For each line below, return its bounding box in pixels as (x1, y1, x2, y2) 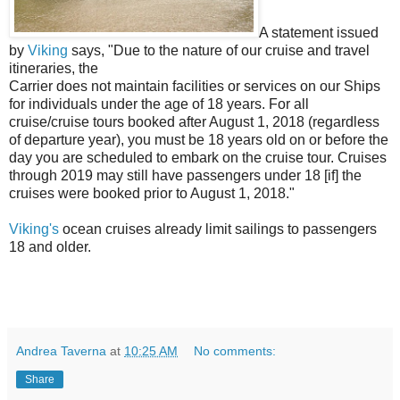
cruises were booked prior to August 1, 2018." (9, 186, 295, 201)
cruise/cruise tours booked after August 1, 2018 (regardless (9, 114, 379, 129)
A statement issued (259, 25, 379, 40)
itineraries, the (9, 61, 102, 76)
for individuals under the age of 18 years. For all (9, 96, 309, 112)
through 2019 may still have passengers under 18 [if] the (9, 168, 362, 183)
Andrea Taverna (16, 344, 106, 358)
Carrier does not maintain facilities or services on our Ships (9, 79, 380, 94)
